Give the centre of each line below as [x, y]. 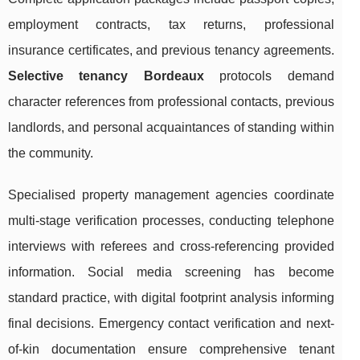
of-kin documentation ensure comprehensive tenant [171, 349]
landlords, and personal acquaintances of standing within [171, 127]
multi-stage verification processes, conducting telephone [171, 220]
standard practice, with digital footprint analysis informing [171, 297]
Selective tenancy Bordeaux [106, 76]
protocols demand [269, 76]
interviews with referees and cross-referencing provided [171, 246]
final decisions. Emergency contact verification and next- [171, 323]
